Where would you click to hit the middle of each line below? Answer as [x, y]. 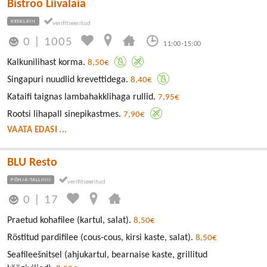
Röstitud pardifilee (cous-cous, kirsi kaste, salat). [101, 237]
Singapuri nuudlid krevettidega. [69, 80]
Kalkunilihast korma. [47, 62]
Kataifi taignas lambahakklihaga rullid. [83, 97]
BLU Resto [32, 162]
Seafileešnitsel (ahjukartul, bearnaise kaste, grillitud [107, 255]
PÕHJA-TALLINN [31, 179]
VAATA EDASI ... [37, 130]
